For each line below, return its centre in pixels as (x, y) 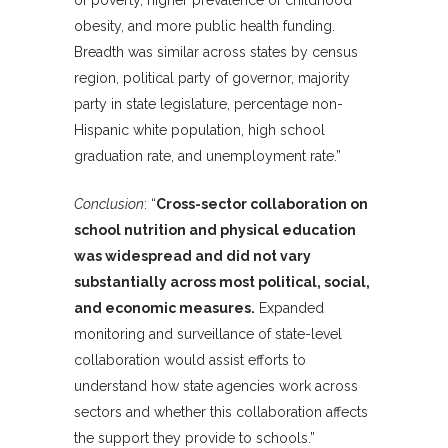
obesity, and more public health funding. (204, 26)
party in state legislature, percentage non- (208, 104)
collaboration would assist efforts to (190, 360)
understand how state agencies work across (216, 386)
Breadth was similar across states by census (216, 52)
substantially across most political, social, (222, 282)
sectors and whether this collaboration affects (221, 412)
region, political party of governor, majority (212, 78)
